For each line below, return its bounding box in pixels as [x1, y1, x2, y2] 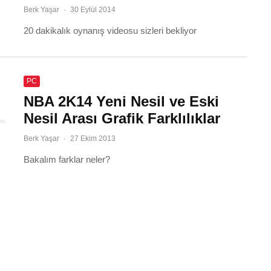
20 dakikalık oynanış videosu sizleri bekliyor [24, 25, 197, 36]
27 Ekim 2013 [70, 134, 116, 143]
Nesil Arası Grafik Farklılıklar [24, 110, 220, 126]
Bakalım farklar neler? [24, 154, 110, 165]
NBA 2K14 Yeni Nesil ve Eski [24, 93, 219, 109]
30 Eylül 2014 [70, 5, 116, 14]
